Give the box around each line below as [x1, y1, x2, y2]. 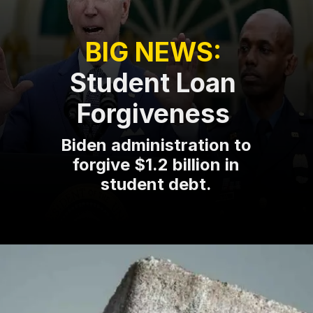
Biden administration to [61, 135, 252, 156]
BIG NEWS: [85, 36, 221, 68]
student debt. [101, 174, 212, 195]
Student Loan [70, 67, 237, 99]
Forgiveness [76, 98, 230, 130]
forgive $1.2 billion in [73, 154, 240, 175]
